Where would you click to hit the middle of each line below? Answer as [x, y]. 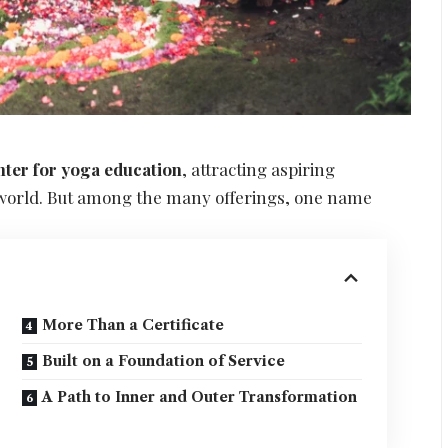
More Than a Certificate [133, 325]
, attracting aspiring [259, 169]
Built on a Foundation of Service [164, 361]
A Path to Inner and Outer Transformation [200, 397]
